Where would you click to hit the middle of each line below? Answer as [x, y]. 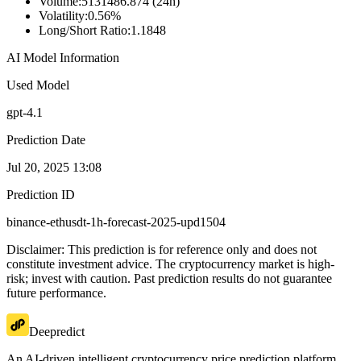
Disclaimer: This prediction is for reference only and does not [162, 250]
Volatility [62, 16]
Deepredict [57, 332]
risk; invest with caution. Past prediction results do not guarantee [169, 279]
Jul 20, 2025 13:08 [54, 168]
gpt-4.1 [25, 113]
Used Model [38, 85]
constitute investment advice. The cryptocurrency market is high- [170, 264]
